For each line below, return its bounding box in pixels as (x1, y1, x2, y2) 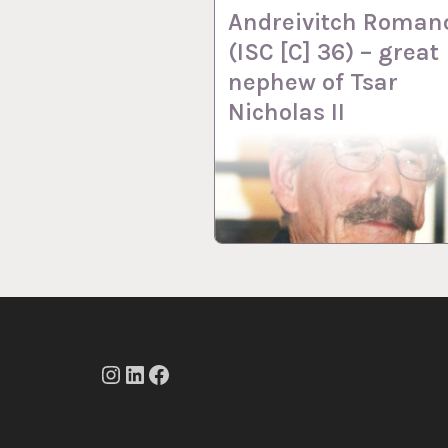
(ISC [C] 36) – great (228, 37, 440, 66)
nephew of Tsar (228, 67, 399, 96)
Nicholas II (228, 97, 346, 126)
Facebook (146, 374, 251, 403)
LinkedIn (122, 374, 219, 403)
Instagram (98, 374, 217, 403)
